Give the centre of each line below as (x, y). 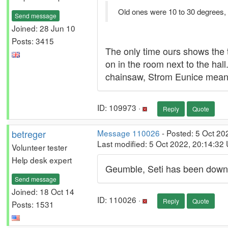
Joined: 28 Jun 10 (44, 28)
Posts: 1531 (33, 204)
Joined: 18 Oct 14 (43, 191)
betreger (29, 134)
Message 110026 (129, 133)
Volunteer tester (39, 147)
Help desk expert (42, 160)
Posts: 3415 (33, 40)
